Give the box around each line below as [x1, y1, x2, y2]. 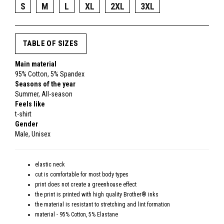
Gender [15, 120, 38, 128]
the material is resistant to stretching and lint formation [35, 201, 170, 208]
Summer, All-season [15, 90, 72, 98]
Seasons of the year [15, 80, 75, 88]
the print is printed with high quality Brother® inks [35, 191, 158, 198]
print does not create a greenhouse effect [35, 181, 136, 188]
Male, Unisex [15, 130, 50, 138]
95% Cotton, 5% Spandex [15, 70, 84, 78]
